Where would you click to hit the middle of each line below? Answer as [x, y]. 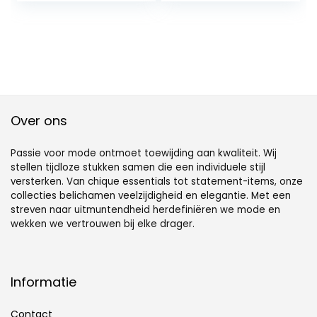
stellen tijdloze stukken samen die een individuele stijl [138, 168]
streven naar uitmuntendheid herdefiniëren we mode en [145, 210]
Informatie [44, 282]
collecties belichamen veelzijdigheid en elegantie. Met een [151, 196]
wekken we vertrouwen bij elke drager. [103, 224]
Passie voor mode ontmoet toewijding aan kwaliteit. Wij [144, 154]
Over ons [39, 121]
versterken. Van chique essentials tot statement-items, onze [157, 182]
